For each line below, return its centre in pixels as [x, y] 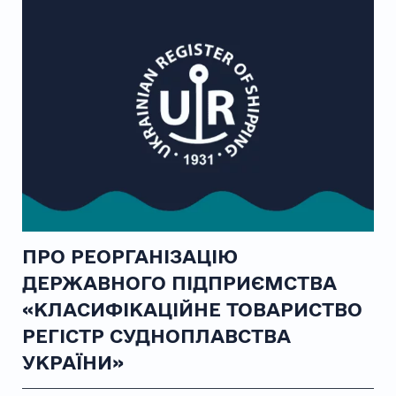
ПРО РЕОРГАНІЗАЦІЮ [129, 257]
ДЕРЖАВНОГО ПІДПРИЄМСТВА [179, 283]
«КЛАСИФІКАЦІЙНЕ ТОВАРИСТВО [192, 310]
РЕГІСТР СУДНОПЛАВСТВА [156, 336]
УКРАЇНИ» [72, 363]
